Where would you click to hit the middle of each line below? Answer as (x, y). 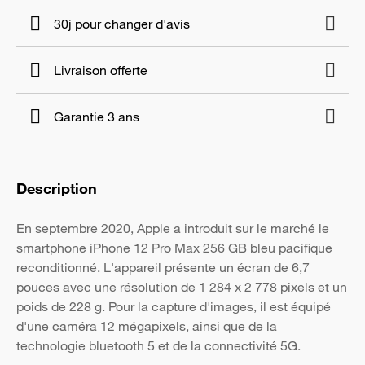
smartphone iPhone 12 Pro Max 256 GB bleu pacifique (174, 248)
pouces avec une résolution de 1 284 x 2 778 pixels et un (182, 287)
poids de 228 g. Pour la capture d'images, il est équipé (174, 306)
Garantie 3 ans (97, 117)
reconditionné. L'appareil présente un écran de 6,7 (163, 267)
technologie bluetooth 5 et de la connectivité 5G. (158, 345)
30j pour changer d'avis (122, 24)
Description (57, 188)
